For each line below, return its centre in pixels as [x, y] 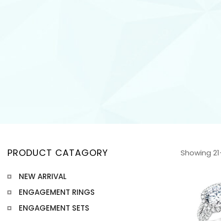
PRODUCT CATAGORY [58, 153]
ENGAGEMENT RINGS [56, 192]
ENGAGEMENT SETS [54, 208]
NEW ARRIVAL [42, 177]
